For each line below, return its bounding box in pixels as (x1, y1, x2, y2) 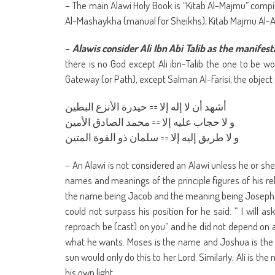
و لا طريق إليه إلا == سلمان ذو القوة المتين (65, 130, 239, 144)
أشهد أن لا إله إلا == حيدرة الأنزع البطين (65, 99, 227, 113)
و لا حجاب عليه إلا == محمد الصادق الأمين (65, 115, 234, 128)
